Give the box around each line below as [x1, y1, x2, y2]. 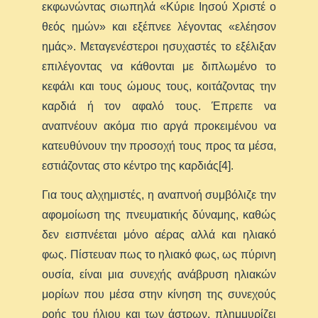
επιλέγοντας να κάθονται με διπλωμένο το [42, 60, 276, 73]
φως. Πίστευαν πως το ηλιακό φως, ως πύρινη [42, 248, 276, 261]
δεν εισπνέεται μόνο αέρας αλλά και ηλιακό [42, 229, 276, 241]
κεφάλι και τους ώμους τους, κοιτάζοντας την [42, 80, 276, 93]
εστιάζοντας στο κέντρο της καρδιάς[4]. [42, 160, 234, 172]
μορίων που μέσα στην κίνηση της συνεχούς [42, 288, 276, 301]
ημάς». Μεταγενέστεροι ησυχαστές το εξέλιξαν [42, 40, 276, 53]
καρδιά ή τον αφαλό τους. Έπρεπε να [42, 100, 276, 113]
